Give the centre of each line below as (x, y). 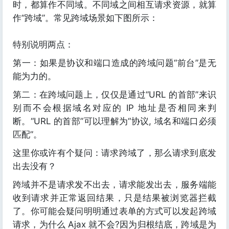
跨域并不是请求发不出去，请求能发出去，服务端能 (114, 185)
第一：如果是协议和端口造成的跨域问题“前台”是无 (114, 63)
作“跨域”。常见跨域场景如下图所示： (85, 18)
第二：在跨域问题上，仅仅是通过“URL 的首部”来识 (114, 95)
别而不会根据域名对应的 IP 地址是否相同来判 (114, 108)
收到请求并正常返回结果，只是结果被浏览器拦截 (114, 198)
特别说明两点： (43, 44)
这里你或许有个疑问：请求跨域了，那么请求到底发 (114, 153)
